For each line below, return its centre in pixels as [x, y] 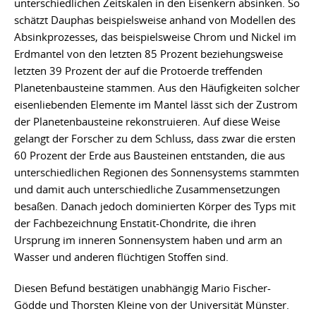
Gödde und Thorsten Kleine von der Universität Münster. [152, 304]
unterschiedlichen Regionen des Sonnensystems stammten [157, 172]
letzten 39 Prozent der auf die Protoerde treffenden [138, 70]
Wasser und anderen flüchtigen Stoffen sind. [121, 256]
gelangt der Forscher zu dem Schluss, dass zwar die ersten [155, 138]
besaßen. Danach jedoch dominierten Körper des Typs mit [155, 206]
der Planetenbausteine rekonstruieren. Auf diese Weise [147, 121]
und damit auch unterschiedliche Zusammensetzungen [147, 189]
